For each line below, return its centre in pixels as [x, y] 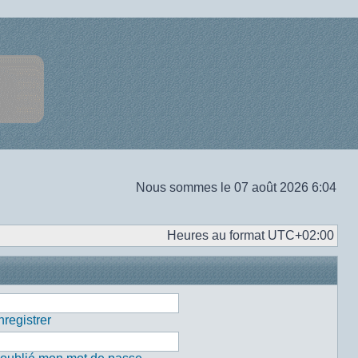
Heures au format [217, 235]
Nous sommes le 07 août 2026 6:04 [236, 187]
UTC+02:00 [301, 235]
